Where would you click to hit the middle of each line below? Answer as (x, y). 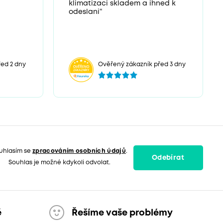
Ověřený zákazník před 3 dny (142, 64)
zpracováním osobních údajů (79, 151)
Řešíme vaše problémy (122, 213)
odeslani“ (85, 12)
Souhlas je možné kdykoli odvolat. (59, 163)
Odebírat (168, 158)
